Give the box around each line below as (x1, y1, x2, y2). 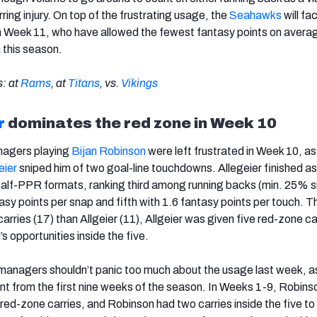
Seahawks (229, 8, 282, 21)
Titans (68, 76, 100, 89)
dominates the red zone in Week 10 (5, 115, 277, 131)
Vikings (121, 76, 158, 89)
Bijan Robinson (71, 144, 146, 157)
